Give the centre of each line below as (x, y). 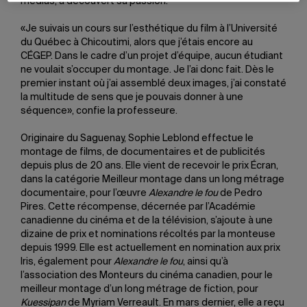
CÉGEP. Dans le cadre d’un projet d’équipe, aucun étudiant (152, 56)
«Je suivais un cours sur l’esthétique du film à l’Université (149, 29)
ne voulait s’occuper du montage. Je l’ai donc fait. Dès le (147, 70)
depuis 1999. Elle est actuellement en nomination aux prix (150, 248)
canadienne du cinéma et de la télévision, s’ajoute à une (147, 221)
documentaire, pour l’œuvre (85, 193)
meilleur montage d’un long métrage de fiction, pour (139, 289)
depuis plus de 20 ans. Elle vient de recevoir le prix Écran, (149, 166)
